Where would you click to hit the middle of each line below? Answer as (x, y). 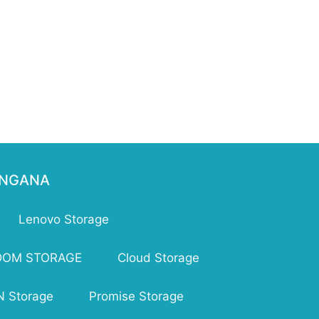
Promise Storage (136, 297)
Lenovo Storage (64, 220)
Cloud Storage (158, 258)
